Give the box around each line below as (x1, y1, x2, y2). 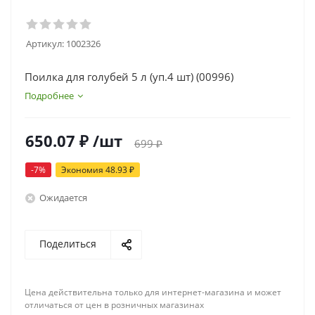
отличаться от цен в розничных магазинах (25, 299, 204, 311)
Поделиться (39, 237, 96, 250)
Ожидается (39, 191, 87, 204)
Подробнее (25, 89, 74, 102)
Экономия (61, 164, 105, 176)
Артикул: (26, 37, 64, 50)
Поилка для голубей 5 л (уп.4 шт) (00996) (25, 70, 233, 84)
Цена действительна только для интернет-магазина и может (25, 286, 281, 298)
